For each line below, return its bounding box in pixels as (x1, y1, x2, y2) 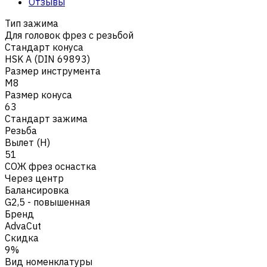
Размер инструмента (5, 64, 101, 77)
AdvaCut (5, 219, 41, 232)
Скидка (5, 231, 39, 244)
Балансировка (5, 184, 69, 196)
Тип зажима (5, 17, 58, 29)
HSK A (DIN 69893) (5, 52, 90, 65)
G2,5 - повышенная (5, 195, 90, 208)
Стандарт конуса (5, 41, 83, 53)
